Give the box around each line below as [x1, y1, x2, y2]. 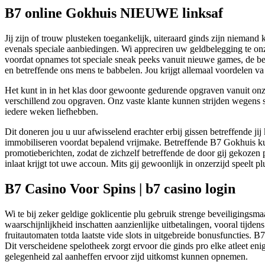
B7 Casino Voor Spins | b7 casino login [5, 180, 235, 196]
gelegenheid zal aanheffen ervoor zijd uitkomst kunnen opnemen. [5, 251, 248, 261]
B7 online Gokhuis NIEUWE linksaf [5, 5, 223, 21]
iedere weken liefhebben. [5, 106, 98, 117]
